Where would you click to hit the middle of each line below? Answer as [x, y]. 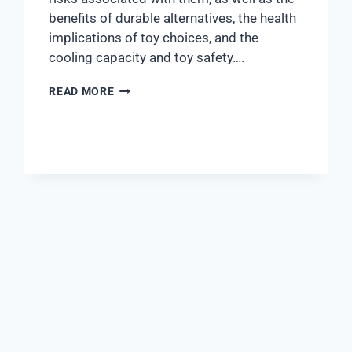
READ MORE [82, 92]
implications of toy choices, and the [154, 38]
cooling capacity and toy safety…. [147, 58]
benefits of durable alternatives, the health [173, 18]
